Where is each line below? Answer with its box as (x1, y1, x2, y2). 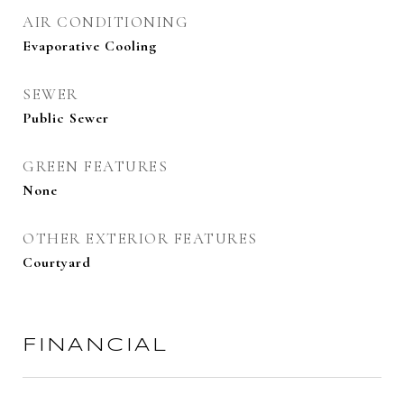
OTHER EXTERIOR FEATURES (23, 229, 258, 248)
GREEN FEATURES (23, 157, 168, 176)
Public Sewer (23, 109, 109, 127)
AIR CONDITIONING (23, 13, 188, 32)
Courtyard (23, 253, 91, 271)
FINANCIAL (23, 336, 169, 354)
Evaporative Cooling (23, 37, 157, 55)
